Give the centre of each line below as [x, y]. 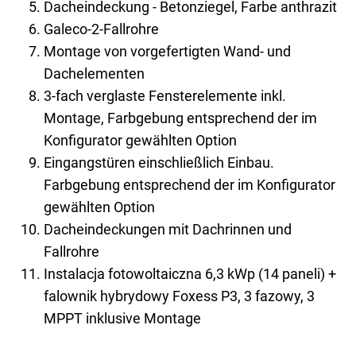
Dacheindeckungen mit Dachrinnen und [168, 229]
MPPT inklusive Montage [122, 318]
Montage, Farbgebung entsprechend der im [180, 118]
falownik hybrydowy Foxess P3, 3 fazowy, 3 [179, 296]
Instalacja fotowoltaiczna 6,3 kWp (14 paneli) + [190, 273]
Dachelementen [94, 73]
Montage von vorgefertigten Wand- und [167, 51]
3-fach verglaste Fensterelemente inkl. [165, 95]
